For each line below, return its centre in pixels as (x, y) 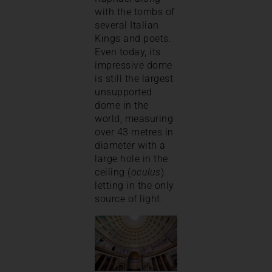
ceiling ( (113, 172)
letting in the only (134, 185)
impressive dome (134, 65)
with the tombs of (135, 12)
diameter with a (130, 145)
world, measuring (134, 118)
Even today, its (128, 52)
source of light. (129, 199)
